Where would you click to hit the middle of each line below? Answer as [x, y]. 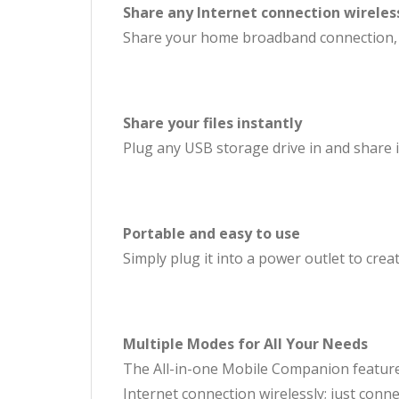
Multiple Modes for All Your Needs [245, 344]
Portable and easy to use [212, 234]
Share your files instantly [212, 123]
